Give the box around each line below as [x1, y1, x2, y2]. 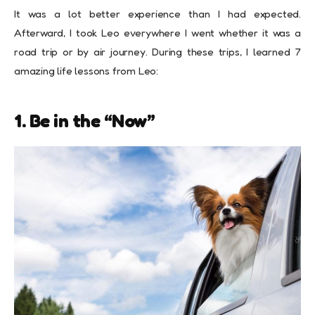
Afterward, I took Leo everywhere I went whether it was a [14, 25, 301, 39]
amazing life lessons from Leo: [14, 63, 159, 77]
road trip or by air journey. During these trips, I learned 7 [14, 44, 301, 58]
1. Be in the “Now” [14, 109, 155, 131]
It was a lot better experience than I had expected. [14, 6, 301, 20]
